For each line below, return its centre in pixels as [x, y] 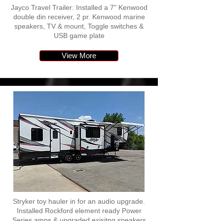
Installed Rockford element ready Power [79, 211]
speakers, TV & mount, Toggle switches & [79, 26]
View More [79, 55]
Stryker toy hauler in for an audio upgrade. [79, 201]
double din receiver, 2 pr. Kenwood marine [79, 17]
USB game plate [79, 36]
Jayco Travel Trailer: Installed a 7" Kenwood [79, 7]
